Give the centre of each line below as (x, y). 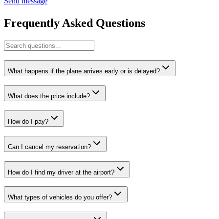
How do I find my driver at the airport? (61, 172)
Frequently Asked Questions (75, 23)
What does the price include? (49, 96)
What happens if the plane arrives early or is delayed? (84, 71)
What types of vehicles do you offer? (60, 197)
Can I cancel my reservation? (49, 147)
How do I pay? (28, 122)
